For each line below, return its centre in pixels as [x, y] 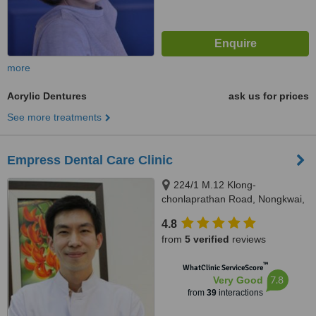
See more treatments [54, 117]
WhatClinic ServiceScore [223, 268]
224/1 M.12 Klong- [215, 185]
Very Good [238, 280]
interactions [239, 293]
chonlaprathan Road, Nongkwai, [233, 199]
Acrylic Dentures [47, 96]
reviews [248, 239]
